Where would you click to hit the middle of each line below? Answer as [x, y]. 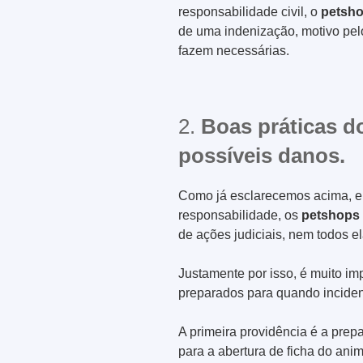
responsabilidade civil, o [250, 12]
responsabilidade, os [240, 215]
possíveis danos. [262, 156]
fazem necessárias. [234, 51]
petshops [331, 215]
